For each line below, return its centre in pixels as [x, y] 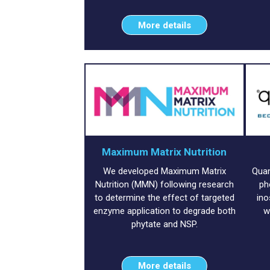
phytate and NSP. [164, 224]
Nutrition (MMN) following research [164, 184]
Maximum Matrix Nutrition [165, 152]
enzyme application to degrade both [164, 211]
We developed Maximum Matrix [164, 171]
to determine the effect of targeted [164, 197]
